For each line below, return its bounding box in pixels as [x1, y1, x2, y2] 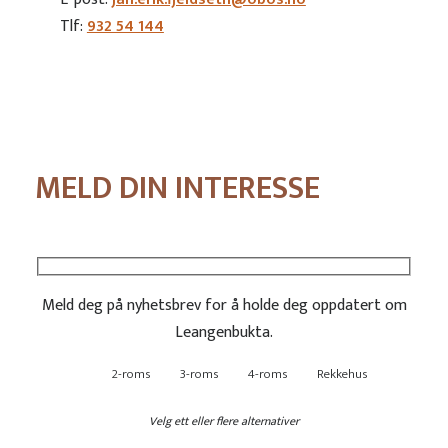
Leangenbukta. [175, 319, 273, 347]
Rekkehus [316, 363, 367, 386]
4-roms [247, 363, 287, 386]
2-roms [111, 363, 150, 386]
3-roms [179, 363, 218, 386]
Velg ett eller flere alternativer [149, 411, 299, 432]
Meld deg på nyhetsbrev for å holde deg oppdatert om [41, 292, 407, 320]
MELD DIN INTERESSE [34, 161, 320, 215]
